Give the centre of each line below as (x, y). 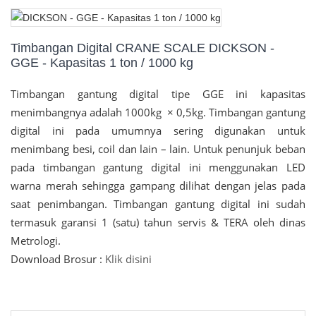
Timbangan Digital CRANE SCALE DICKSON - (142, 48)
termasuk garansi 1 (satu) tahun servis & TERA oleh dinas (158, 223)
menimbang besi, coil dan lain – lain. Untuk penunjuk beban (158, 149)
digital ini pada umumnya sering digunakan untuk (158, 131)
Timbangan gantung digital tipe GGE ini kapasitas (158, 94)
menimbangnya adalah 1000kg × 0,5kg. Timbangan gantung (158, 113)
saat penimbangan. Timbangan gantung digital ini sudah (158, 204)
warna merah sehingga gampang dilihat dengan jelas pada (158, 186)
